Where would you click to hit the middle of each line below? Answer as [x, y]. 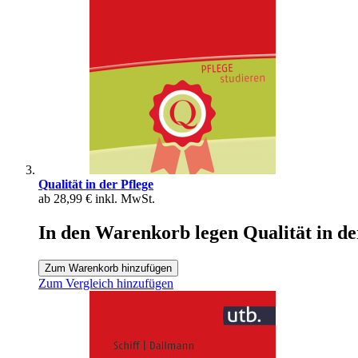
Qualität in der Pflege [96, 185]
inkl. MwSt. [125, 199]
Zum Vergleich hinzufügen [106, 284]
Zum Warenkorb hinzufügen [108, 268]
